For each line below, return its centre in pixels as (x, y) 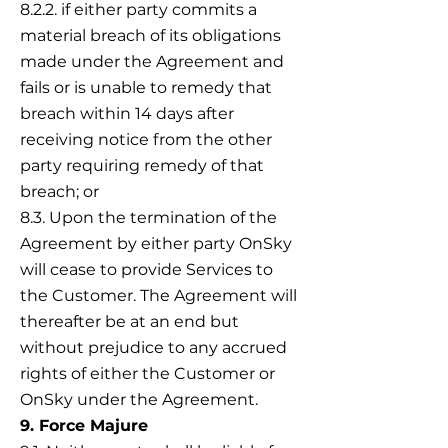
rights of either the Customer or (147, 373)
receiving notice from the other (146, 139)
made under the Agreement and (152, 61)
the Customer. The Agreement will (158, 295)
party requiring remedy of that (142, 165)
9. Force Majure (84, 425)
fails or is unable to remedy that (146, 87)
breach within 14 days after (127, 113)
